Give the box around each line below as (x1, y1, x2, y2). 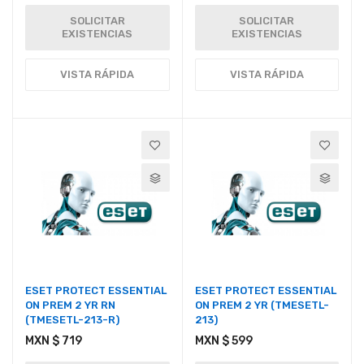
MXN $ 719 (25, 333, 82, 348)
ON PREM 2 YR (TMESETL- (194, 298, 329, 311)
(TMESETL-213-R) (25, 313, 119, 326)
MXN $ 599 (194, 333, 253, 348)
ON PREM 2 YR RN (25, 298, 115, 311)
